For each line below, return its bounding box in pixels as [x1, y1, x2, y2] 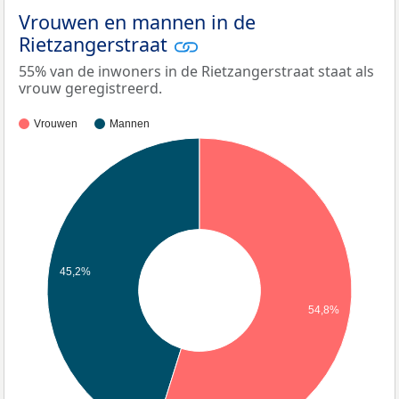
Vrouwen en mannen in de [19, 8, 256, 35]
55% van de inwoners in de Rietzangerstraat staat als [19, 61, 374, 81]
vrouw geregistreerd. [19, 78, 162, 98]
